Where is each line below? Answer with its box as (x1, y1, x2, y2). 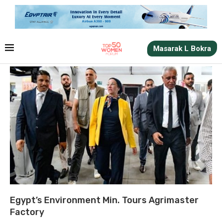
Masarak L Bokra (153, 44, 212, 53)
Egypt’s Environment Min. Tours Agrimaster (10, 194, 199, 206)
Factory (10, 206, 44, 218)
